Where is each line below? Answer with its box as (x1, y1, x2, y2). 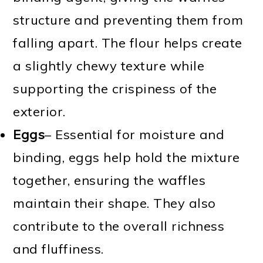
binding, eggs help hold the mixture (13, 149, 240, 166)
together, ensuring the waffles (13, 171, 206, 188)
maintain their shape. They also (13, 194, 216, 211)
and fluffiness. (13, 240, 104, 257)
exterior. (13, 103, 66, 120)
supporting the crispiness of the (13, 80, 217, 97)
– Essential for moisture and (45, 126, 225, 143)
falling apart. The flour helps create (13, 34, 242, 51)
